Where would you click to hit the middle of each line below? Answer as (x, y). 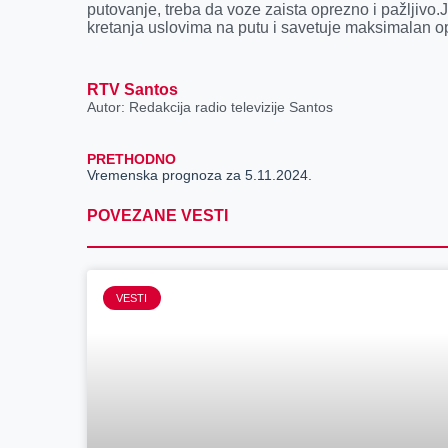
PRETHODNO (132, 159)
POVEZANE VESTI (158, 216)
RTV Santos (133, 89)
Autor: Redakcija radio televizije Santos (210, 107)
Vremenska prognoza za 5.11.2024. (200, 175)
